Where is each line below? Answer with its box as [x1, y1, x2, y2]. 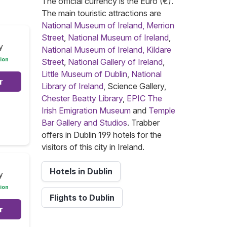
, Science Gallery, [103, 81, 166, 91]
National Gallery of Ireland [68, 57, 163, 67]
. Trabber [127, 118, 160, 128]
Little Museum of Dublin [42, 69, 127, 79]
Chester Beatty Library [42, 93, 123, 103]
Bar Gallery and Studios [42, 118, 127, 128]
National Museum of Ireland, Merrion [42, 20, 174, 30]
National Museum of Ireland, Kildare [42, 45, 171, 55]
